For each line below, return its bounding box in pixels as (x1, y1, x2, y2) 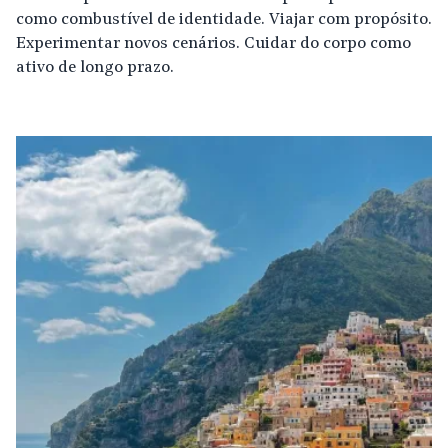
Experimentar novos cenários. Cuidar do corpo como (16, 36, 411, 52)
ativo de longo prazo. (16, 60, 174, 76)
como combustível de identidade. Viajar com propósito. (16, 12, 432, 28)
